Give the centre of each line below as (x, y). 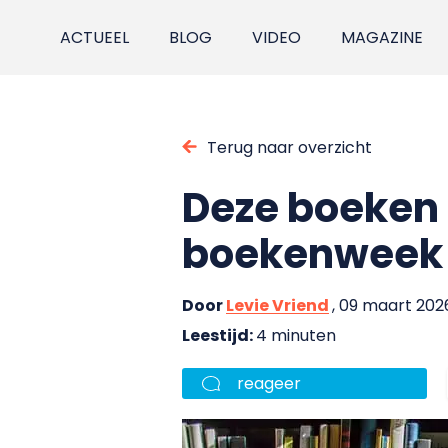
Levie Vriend (277, 305)
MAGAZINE (382, 37)
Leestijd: (219, 335)
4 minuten (296, 335)
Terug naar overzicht (289, 147)
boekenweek (312, 253)
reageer (269, 383)
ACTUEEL (95, 37)
